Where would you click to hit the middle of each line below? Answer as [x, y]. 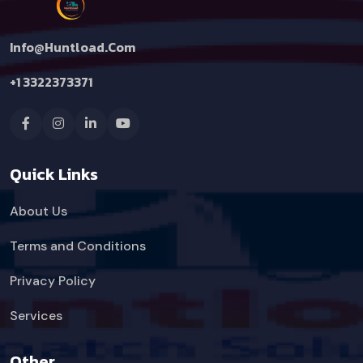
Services [36, 316]
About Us [38, 211]
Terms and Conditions [78, 246]
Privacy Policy [53, 281]
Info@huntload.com [73, 47]
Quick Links [54, 174]
